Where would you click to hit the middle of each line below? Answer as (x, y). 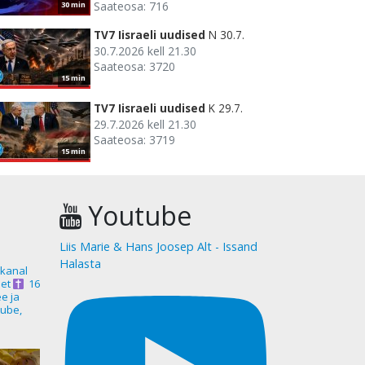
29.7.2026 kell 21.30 (145, 125)
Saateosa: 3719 (134, 140)
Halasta (80, 264)
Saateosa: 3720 (134, 67)
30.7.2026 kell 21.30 (145, 51)
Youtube (136, 216)
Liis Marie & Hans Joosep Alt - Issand (158, 247)
